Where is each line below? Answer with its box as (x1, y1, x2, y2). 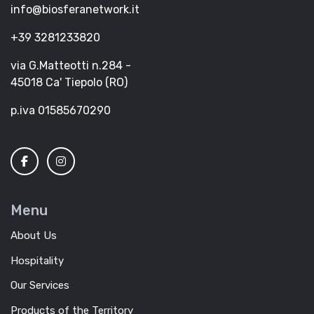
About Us (11, 228, 57, 242)
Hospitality (11, 254, 64, 267)
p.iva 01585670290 (11, 104, 111, 118)
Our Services (11, 279, 69, 292)
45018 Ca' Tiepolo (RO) (11, 76, 128, 90)
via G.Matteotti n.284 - (11, 59, 131, 73)
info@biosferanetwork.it (11, 3, 139, 17)
